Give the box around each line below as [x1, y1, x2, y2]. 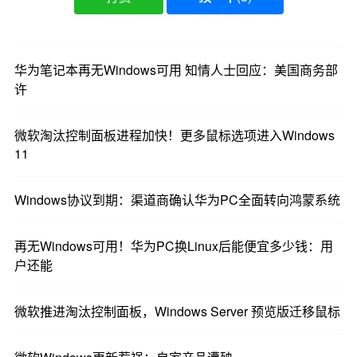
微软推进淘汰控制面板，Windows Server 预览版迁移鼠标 [14, 302, 340, 321]
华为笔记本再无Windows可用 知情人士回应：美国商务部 [14, 61, 338, 80]
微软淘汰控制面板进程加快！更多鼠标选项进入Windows [14, 126, 335, 145]
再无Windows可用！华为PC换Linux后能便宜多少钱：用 [14, 237, 333, 256]
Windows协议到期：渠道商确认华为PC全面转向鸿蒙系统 [14, 190, 340, 210]
